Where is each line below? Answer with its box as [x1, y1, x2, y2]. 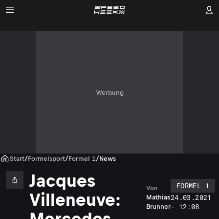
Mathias [146, 194, 170, 201]
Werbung [95, 88, 124, 96]
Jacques [29, 171, 95, 190]
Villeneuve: [29, 190, 121, 209]
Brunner [146, 203, 171, 210]
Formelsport [28, 154, 65, 162]
